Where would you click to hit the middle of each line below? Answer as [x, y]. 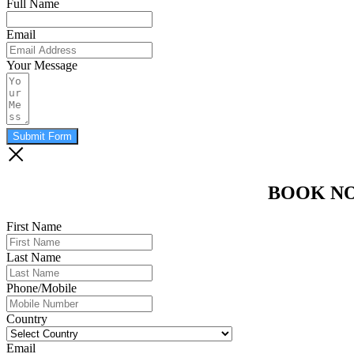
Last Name [34, 258]
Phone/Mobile [41, 288]
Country [27, 319]
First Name [34, 227]
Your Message [42, 66]
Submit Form [42, 137]
